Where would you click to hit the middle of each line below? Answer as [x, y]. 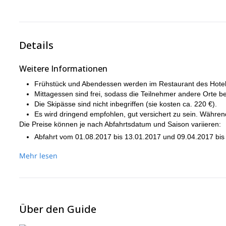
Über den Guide [58, 209]
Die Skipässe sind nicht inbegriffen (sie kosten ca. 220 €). [126, 104]
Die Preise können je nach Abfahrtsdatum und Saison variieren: [120, 124]
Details [36, 45]
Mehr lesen [38, 156]
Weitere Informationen [63, 69]
